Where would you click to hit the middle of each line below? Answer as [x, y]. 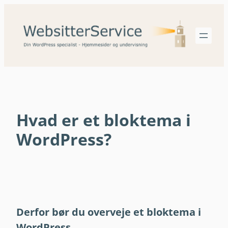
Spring [16, 10]
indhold [18, 34]
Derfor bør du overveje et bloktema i [109, 212]
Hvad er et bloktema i [104, 120]
